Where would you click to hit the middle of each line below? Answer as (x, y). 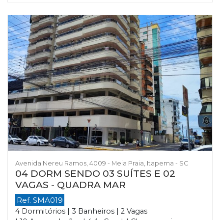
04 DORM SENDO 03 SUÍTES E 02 (95, 174)
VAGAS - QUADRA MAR (70, 185)
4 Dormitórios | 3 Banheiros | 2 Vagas (81, 211)
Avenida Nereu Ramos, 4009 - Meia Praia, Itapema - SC (102, 164)
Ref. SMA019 (40, 200)
